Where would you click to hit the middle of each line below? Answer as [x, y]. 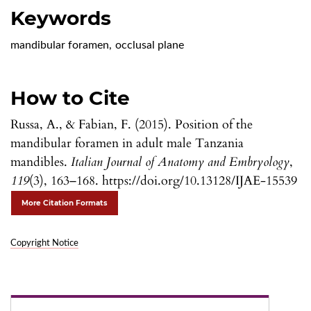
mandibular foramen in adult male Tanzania [127, 143]
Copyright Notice [44, 243]
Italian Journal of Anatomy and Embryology [180, 162]
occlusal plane [150, 45]
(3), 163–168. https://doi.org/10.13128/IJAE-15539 [163, 180]
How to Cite [70, 98]
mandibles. [41, 162]
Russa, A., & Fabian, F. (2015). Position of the [132, 124]
